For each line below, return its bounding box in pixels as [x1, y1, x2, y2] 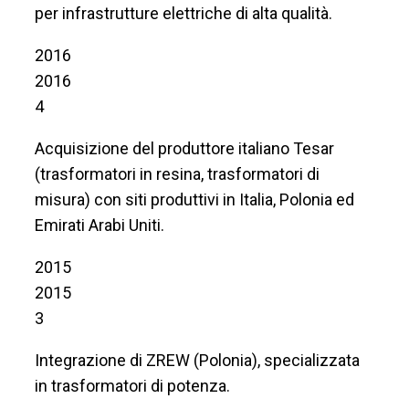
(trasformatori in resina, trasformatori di [35, 163, 320, 184]
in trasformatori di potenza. [35, 375, 230, 395]
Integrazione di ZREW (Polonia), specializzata [35, 350, 360, 370]
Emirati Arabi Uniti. [35, 215, 164, 235]
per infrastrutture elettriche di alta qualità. [35, 3, 332, 23]
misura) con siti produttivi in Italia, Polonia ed [35, 189, 354, 209]
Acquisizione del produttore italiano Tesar [35, 138, 334, 158]
